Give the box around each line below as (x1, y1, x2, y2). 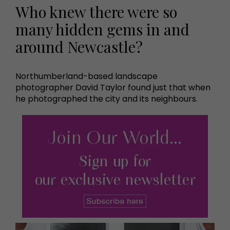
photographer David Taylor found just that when (15, 81, 210, 93)
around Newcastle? (15, 36, 143, 56)
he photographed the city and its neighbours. (15, 92, 198, 105)
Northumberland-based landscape (15, 70, 158, 82)
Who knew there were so (15, 1, 177, 22)
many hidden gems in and (15, 18, 189, 39)
